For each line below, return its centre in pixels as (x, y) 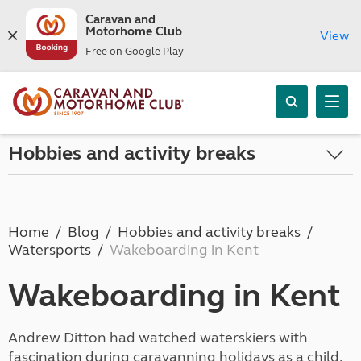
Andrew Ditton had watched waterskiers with (158, 338)
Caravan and (120, 19)
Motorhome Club (133, 31)
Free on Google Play (134, 52)
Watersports (50, 250)
